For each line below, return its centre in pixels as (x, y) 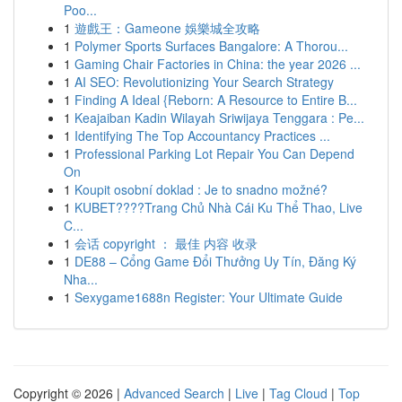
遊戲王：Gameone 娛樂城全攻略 (167, 28)
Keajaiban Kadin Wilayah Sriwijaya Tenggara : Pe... (219, 118)
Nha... (81, 279)
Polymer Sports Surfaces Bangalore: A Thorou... (211, 46)
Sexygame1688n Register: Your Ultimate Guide (209, 297)
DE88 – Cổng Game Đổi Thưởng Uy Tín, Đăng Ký (215, 261)
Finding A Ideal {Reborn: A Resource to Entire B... (216, 100)
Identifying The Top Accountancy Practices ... (202, 135)
